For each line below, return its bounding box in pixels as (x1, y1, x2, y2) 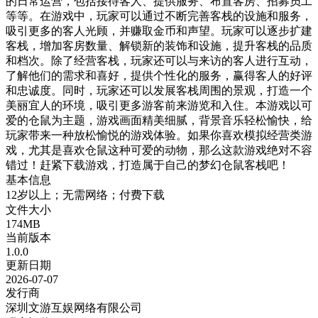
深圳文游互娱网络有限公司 (6, 301, 142, 314)
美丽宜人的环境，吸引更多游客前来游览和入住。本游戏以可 (6, 99, 312, 111)
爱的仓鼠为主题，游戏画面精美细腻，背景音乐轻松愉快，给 (6, 114, 312, 126)
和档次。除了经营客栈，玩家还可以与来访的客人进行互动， (6, 54, 312, 67)
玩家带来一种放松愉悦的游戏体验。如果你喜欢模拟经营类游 (6, 128, 312, 141)
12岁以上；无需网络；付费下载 (6, 188, 165, 201)
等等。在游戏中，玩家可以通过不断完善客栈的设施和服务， (6, 9, 312, 22)
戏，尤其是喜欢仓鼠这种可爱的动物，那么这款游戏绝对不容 (6, 143, 312, 156)
